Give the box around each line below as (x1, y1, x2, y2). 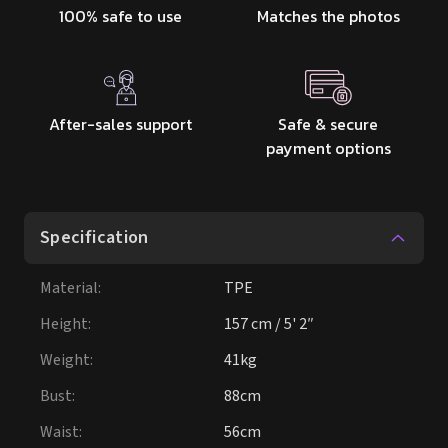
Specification (40, 225, 149, 250)
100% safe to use (58, 4, 182, 28)
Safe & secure (278, 112, 378, 136)
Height (40, 313, 88, 335)
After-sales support (48, 112, 192, 136)
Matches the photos (256, 4, 400, 28)
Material (40, 277, 98, 299)
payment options (265, 136, 391, 160)
